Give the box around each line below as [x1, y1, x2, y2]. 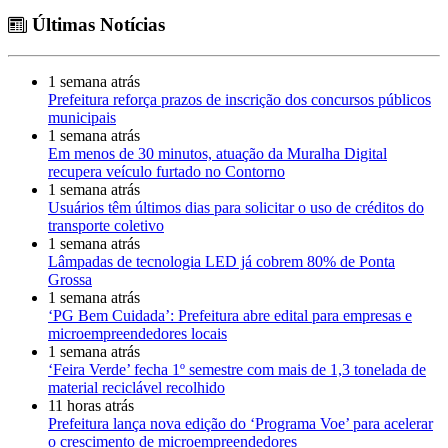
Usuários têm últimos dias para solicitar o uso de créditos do [48, 199, 424, 217]
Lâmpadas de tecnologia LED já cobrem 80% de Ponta [48, 253, 395, 271]
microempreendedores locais [48, 325, 227, 343]
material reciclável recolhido [48, 379, 225, 397]
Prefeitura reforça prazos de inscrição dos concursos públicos [48, 91, 431, 109]
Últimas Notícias [27, 14, 165, 36]
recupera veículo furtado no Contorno [48, 163, 285, 181]
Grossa [48, 271, 92, 289]
